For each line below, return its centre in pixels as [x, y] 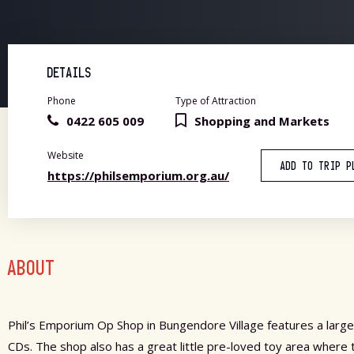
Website [66, 155]
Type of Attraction [216, 101]
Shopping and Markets [262, 121]
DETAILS [70, 73]
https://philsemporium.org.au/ [138, 175]
